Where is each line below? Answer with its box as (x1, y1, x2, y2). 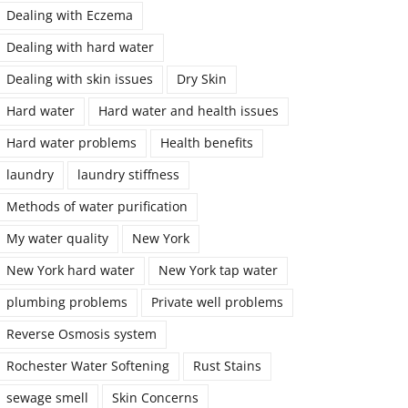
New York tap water (158, 262, 278, 280)
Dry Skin (177, 71, 227, 88)
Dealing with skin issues (6, 71, 153, 88)
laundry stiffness (77, 167, 179, 184)
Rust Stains (193, 358, 261, 375)
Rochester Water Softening (6, 358, 169, 375)
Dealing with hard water (6, 39, 154, 56)
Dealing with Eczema (6, 7, 133, 25)
